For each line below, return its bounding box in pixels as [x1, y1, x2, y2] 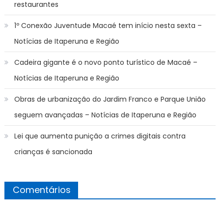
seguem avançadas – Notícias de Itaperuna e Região [14, 110, 196, 120]
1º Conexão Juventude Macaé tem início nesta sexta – [14, 21, 202, 31]
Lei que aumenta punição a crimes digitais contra [14, 131, 186, 141]
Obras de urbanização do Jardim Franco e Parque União [14, 94, 206, 105]
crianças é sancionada [14, 147, 92, 157]
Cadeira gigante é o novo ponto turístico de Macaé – [14, 57, 197, 68]
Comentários [12, 184, 71, 196]
